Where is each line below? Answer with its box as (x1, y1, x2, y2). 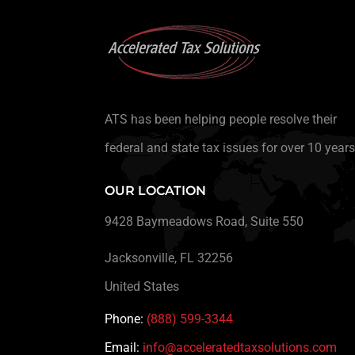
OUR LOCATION (105, 183, 206, 198)
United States (105, 279, 179, 294)
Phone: (105, 311, 143, 326)
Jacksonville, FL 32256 (105, 250, 233, 265)
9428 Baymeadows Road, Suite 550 (105, 214, 303, 229)
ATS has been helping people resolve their (105, 112, 337, 127)
